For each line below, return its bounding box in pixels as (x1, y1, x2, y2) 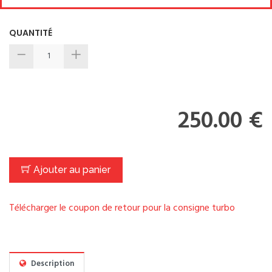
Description (29, 257, 74, 270)
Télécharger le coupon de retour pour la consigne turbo (9, 200, 235, 216)
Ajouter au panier (31, 163, 110, 175)
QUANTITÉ (9, 26, 52, 39)
